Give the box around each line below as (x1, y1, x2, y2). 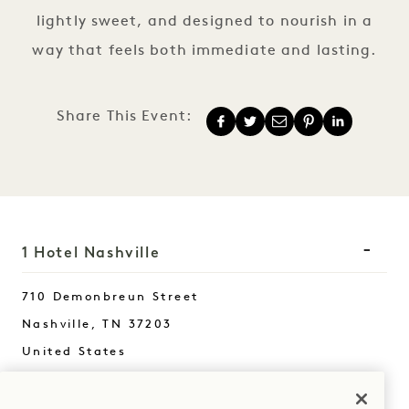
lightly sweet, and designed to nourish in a (36, 14, 373, 29)
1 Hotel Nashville (22, 243, 161, 261)
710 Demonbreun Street (22, 290, 199, 303)
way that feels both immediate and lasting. (32, 43, 377, 58)
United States (22, 345, 127, 358)
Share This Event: (56, 109, 193, 124)
